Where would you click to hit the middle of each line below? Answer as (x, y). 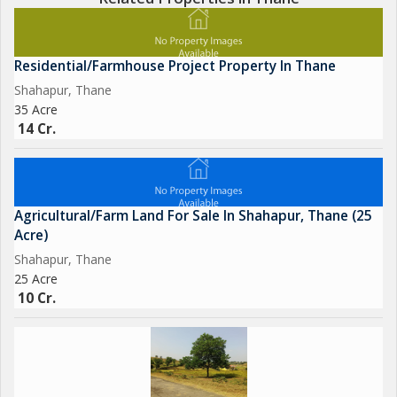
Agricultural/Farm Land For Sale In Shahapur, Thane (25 (193, 216)
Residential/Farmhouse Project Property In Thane (175, 66)
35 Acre (36, 109)
